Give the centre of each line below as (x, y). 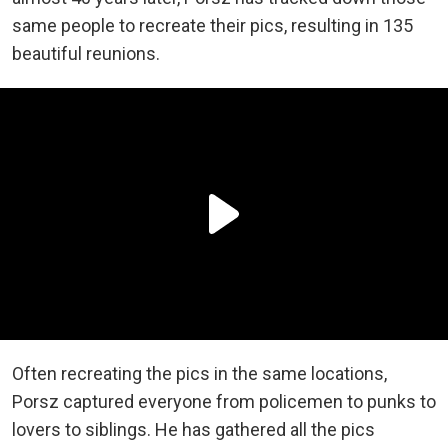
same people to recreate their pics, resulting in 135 (212, 25)
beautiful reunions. (86, 53)
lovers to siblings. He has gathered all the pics (193, 429)
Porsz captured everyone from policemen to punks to (224, 401)
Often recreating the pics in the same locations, (199, 373)
